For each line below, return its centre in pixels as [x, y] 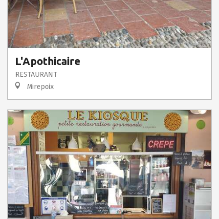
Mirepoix [39, 87]
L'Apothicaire [48, 61]
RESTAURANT [36, 75]
